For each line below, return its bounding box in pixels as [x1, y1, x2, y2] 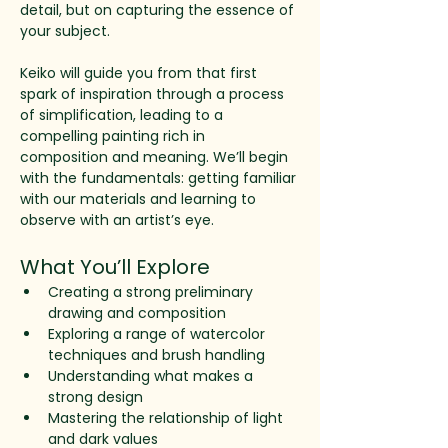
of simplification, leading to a [20, 105, 223, 125]
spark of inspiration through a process [20, 84, 288, 104]
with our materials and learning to [20, 189, 260, 209]
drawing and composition [48, 303, 226, 323]
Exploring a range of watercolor [48, 324, 269, 344]
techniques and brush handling [48, 345, 265, 365]
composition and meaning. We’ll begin [20, 147, 292, 167]
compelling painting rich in [20, 126, 209, 146]
